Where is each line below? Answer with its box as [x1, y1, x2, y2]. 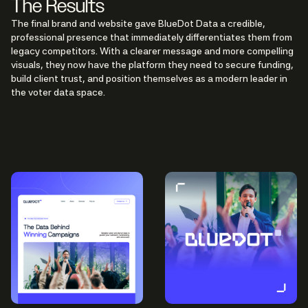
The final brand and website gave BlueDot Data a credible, [11, 18, 265, 30]
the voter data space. [11, 87, 105, 98]
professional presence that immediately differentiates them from [11, 32, 292, 43]
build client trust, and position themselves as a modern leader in [11, 73, 287, 85]
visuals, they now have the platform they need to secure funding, [11, 59, 294, 71]
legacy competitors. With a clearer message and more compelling [11, 45, 294, 57]
